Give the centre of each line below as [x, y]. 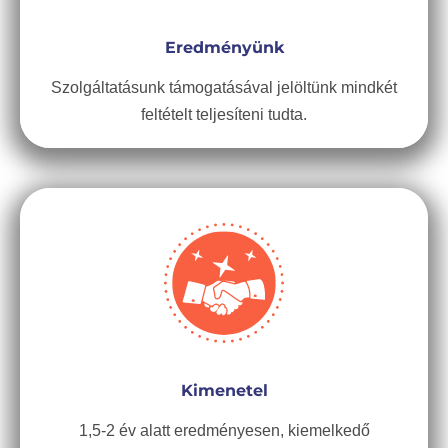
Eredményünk [224, 47]
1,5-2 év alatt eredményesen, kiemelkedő [224, 430]
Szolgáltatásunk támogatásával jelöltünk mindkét [224, 87]
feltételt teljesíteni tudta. [224, 114]
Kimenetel [224, 390]
